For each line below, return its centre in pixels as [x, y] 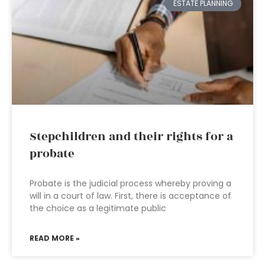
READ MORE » [55, 238]
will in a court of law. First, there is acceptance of [130, 196]
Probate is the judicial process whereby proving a [130, 183]
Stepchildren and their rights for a [131, 137]
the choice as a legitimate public [98, 208]
